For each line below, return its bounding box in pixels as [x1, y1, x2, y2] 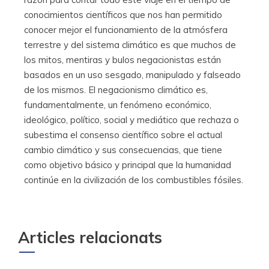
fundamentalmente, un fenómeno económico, [24, 98, 211, 110]
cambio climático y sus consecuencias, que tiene [24, 144, 222, 156]
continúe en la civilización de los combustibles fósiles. [24, 174, 243, 186]
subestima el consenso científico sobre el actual [24, 128, 222, 141]
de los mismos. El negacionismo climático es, [24, 83, 208, 95]
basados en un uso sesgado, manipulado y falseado [24, 68, 241, 80]
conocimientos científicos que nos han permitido [24, 8, 222, 20]
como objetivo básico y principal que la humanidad [24, 159, 231, 171]
